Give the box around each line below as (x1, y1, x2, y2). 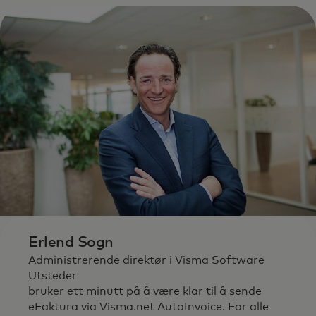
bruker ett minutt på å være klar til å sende (28, 285, 262, 297)
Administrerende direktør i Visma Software (28, 254, 265, 266)
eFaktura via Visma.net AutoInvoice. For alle (28, 300, 269, 312)
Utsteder (28, 269, 77, 281)
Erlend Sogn (28, 235, 114, 250)
